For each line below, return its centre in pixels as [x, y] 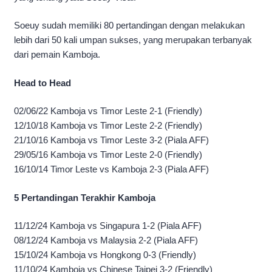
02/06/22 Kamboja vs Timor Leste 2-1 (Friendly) [108, 111]
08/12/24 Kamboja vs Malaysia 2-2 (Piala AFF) [106, 240]
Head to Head [42, 83]
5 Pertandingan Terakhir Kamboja [85, 197]
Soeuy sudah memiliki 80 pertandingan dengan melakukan [129, 25]
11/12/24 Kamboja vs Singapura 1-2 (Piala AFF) [108, 226]
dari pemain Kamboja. [57, 55]
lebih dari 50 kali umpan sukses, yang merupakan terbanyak [133, 40]
